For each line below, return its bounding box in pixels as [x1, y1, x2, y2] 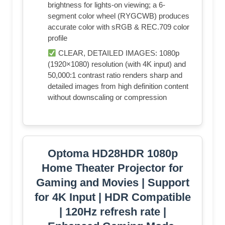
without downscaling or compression [48, 93, 167, 102]
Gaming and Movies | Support [36, 176, 189, 189]
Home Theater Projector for [42, 162, 183, 175]
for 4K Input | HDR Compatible [34, 191, 191, 204]
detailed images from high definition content [48, 82, 188, 91]
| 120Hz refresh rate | [59, 205, 166, 218]
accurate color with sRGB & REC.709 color [48, 23, 189, 32]
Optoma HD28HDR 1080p [47, 147, 178, 160]
